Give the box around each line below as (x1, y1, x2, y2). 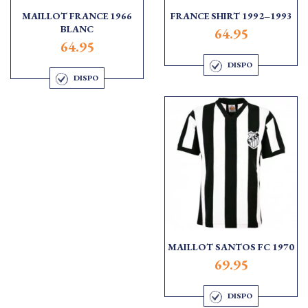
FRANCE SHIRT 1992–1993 (170, 10, 292, 23)
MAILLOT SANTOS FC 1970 (168, 240, 294, 253)
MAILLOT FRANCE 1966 (22, 10, 132, 23)
